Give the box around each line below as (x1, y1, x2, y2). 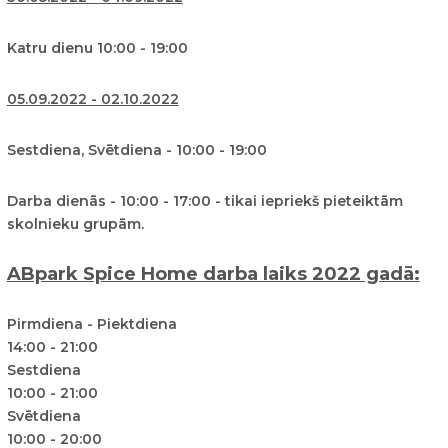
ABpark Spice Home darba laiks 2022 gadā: (6, 263, 420, 286)
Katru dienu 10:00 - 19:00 (6, 39, 188, 58)
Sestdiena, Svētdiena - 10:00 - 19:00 (6, 141, 267, 160)
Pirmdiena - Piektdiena (6, 315, 177, 334)
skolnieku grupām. (6, 215, 144, 234)
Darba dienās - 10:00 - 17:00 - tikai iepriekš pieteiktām (6, 192, 403, 211)
